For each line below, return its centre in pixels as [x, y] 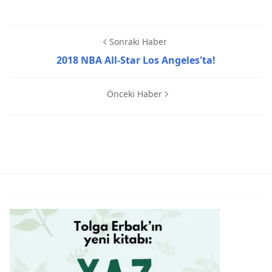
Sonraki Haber [138, 42]
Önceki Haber [134, 94]
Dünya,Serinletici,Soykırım [69, 151]
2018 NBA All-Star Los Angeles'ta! [136, 60]
